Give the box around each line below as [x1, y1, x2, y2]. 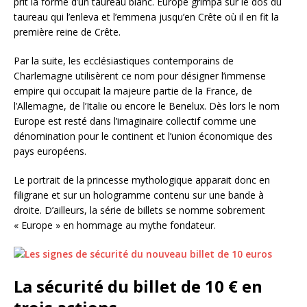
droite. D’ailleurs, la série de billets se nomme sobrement [14, 204, 265, 217]
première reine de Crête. [14, 25, 121, 39]
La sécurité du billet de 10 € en [14, 275, 262, 298]
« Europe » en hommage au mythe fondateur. [14, 219, 216, 232]
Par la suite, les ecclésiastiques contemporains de [14, 54, 234, 68]
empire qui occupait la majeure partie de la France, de [14, 84, 252, 98]
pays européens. [14, 145, 86, 158]
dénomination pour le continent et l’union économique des [14, 130, 273, 143]
